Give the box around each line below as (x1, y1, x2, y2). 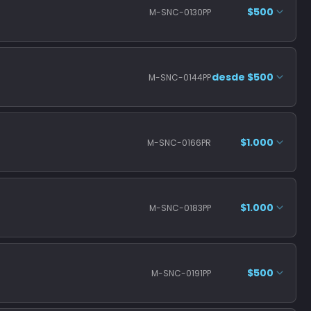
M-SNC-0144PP (149, 71, 211, 83)
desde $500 (212, 69, 274, 84)
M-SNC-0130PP (149, 6, 211, 18)
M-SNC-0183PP (149, 201, 211, 214)
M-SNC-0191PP (151, 267, 211, 279)
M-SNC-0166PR (147, 136, 211, 149)
